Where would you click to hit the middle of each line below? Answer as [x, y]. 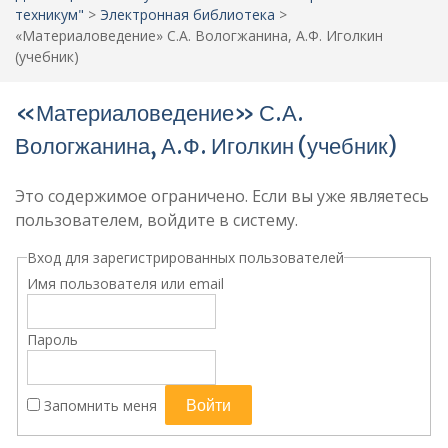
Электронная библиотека [187, 14]
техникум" [49, 14]
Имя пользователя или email [125, 283]
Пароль [52, 339]
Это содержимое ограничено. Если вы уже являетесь [222, 196]
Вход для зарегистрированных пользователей [185, 257]
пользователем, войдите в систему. [156, 220]
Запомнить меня [100, 405]
